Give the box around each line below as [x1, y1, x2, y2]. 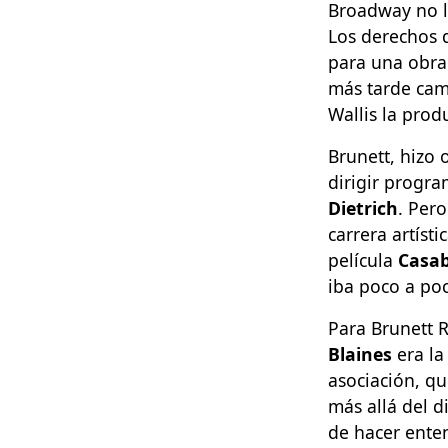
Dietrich [328, 195, 398, 220]
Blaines [328, 341, 392, 366]
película [328, 247, 398, 272]
